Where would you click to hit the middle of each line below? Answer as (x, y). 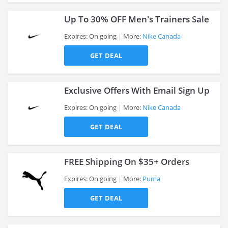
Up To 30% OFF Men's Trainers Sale (137, 19)
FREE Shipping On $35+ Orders (127, 162)
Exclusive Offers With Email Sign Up (137, 90)
